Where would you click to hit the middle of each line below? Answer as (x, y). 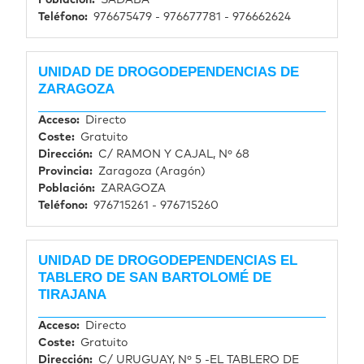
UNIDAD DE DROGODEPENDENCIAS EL (168, 260)
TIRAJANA (72, 294)
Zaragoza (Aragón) (152, 171)
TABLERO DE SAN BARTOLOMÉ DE (155, 277)
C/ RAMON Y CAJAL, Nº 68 (174, 154)
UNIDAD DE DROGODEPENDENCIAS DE (169, 72)
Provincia (64, 171)
